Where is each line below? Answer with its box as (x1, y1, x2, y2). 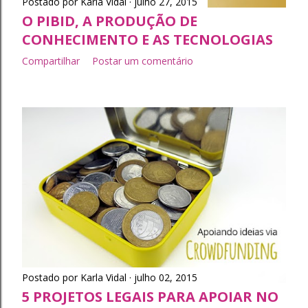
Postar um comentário (92, 54, 193, 68)
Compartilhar (22, 54, 80, 68)
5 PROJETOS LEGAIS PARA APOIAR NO (22, 287, 278, 306)
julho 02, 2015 (134, 270, 197, 284)
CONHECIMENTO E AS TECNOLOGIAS (22, 30, 273, 49)
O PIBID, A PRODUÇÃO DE (22, 12, 197, 31)
